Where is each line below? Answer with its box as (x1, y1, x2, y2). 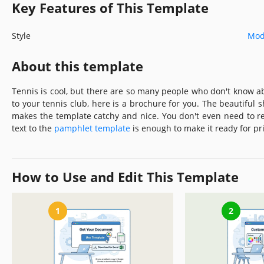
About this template (12, 57, 143, 75)
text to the (12, 122, 54, 134)
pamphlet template (54, 122, 130, 134)
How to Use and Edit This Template (12, 167, 239, 186)
